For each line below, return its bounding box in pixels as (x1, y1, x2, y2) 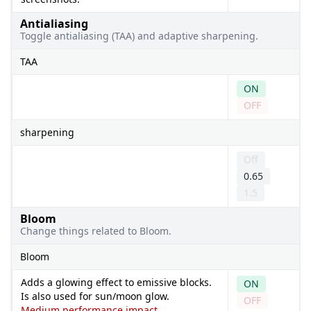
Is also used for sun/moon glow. (21, 289, 169, 303)
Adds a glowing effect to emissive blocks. (21, 275, 212, 289)
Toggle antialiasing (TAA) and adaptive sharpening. (20, 28, 258, 42)
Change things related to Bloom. (20, 224, 171, 237)
